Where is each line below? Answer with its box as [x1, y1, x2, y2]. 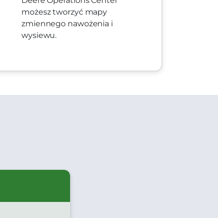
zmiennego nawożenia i [21, 19, 113, 29]
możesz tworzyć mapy [21, 7, 108, 17]
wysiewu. [21, 31, 57, 40]
